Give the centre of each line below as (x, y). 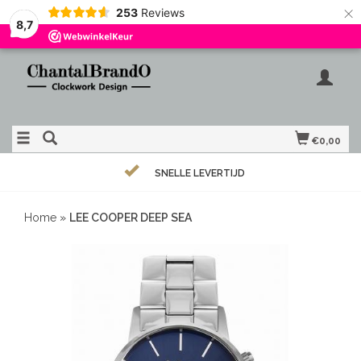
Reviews (162, 12)
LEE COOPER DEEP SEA (131, 218)
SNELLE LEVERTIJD (200, 173)
